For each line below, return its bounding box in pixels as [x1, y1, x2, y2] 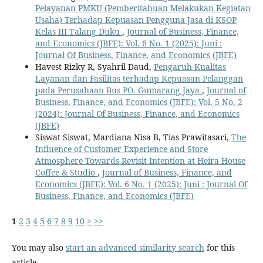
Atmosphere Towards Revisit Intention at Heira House [35, 154, 245, 166]
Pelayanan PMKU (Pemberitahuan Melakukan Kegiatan [35, 2, 251, 14]
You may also [12, 241, 66, 253]
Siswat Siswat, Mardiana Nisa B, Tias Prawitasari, [35, 131, 231, 143]
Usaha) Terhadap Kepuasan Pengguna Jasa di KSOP [35, 14, 237, 25]
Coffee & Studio [35, 166, 97, 178]
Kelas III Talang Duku [35, 25, 122, 37]
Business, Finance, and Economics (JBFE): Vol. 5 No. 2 [35, 96, 242, 107]
